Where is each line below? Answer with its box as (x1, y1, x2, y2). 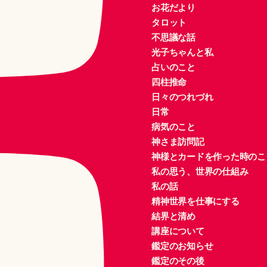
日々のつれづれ (151, 90, 213, 103)
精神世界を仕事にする (151, 194, 240, 207)
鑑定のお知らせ (151, 239, 213, 252)
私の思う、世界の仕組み (151, 164, 249, 178)
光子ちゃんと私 (151, 45, 213, 58)
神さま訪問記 (151, 135, 204, 148)
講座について (151, 224, 204, 237)
